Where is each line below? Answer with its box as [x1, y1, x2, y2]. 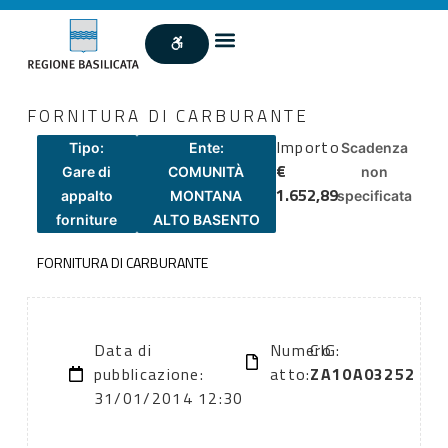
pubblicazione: [93, 362, 205, 387]
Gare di [62, 162, 112, 180]
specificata [337, 186, 413, 204]
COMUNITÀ [168, 162, 245, 180]
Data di [93, 338, 152, 363]
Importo [275, 134, 340, 159]
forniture [56, 210, 118, 228]
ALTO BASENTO [152, 210, 260, 228]
